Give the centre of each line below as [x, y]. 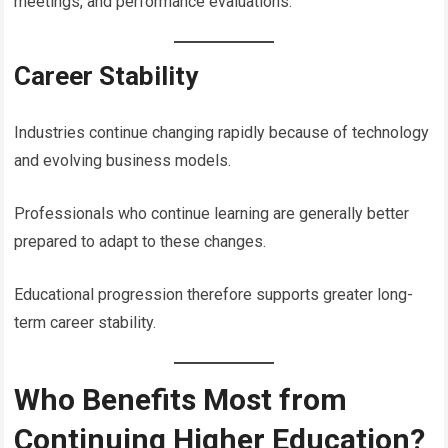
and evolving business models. [123, 160]
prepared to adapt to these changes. [140, 241]
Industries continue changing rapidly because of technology [222, 132]
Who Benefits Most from [181, 399]
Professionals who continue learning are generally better [212, 213]
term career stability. [85, 322]
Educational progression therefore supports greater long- [214, 294]
